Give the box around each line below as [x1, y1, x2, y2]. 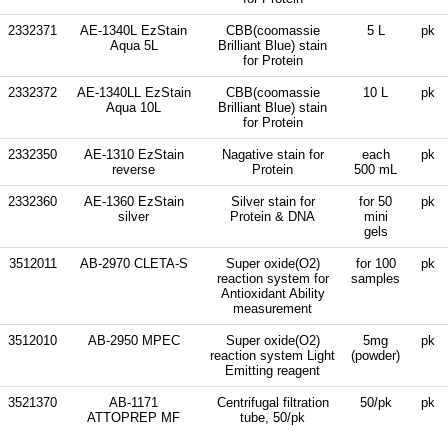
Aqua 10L [106, 99, 161, 115]
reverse [112, 161, 155, 177]
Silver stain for [230, 193, 315, 209]
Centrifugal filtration [216, 394, 329, 410]
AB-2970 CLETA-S [79, 255, 188, 271]
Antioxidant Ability [220, 285, 325, 301]
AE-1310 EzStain [83, 146, 184, 162]
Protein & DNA [230, 208, 315, 224]
